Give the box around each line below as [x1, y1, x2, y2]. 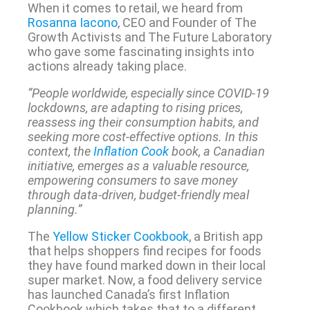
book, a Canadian [168, 143, 265, 158]
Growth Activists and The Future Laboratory [27, 29, 272, 44]
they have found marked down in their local [27, 257, 266, 273]
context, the [27, 143, 93, 158]
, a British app [188, 228, 263, 244]
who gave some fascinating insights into [27, 44, 254, 59]
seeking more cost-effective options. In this [27, 129, 258, 144]
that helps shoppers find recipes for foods [27, 243, 262, 258]
